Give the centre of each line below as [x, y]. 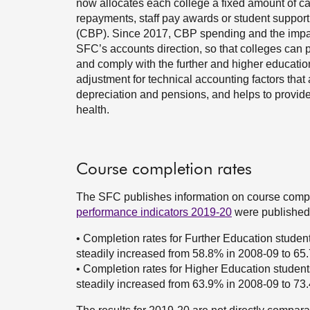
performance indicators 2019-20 [154, 212]
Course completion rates [164, 170]
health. [93, 110]
